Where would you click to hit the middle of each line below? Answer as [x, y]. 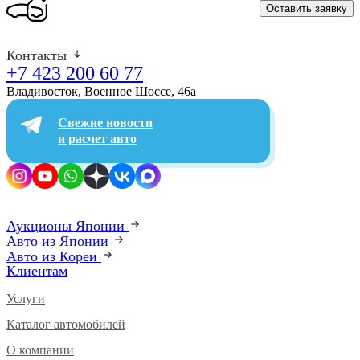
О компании [40, 350]
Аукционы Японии [67, 225]
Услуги [26, 298]
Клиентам [37, 270]
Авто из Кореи [54, 256]
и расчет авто [97, 138]
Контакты [39, 55]
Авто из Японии [59, 241]
